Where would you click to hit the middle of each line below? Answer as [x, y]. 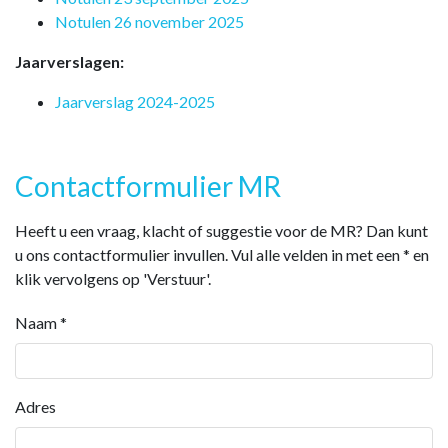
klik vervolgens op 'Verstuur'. [113, 278]
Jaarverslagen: [69, 61]
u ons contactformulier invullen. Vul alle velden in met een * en [222, 254]
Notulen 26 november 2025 [149, 21]
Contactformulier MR [148, 185]
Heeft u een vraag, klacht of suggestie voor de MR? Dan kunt [221, 230]
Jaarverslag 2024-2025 [135, 101]
